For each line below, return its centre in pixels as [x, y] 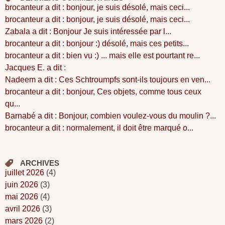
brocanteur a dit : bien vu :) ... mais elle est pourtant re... [102, 55]
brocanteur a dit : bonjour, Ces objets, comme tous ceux [103, 91]
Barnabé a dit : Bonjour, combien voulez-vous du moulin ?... [110, 116]
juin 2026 [22, 184]
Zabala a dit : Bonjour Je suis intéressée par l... [88, 31]
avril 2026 [23, 208]
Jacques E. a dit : [35, 67]
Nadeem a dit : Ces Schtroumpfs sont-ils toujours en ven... [108, 79]
